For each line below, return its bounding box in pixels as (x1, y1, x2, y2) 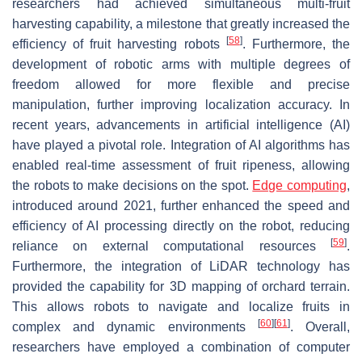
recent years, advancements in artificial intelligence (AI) (12, 117, 350, 132)
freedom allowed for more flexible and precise (12, 77, 350, 91)
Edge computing (252, 178, 347, 192)
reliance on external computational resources (12, 238, 330, 253)
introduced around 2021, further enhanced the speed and (12, 198, 350, 213)
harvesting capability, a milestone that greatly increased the (12, 16, 350, 31)
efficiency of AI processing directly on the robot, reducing (12, 218, 350, 233)
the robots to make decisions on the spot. (12, 178, 253, 192)
